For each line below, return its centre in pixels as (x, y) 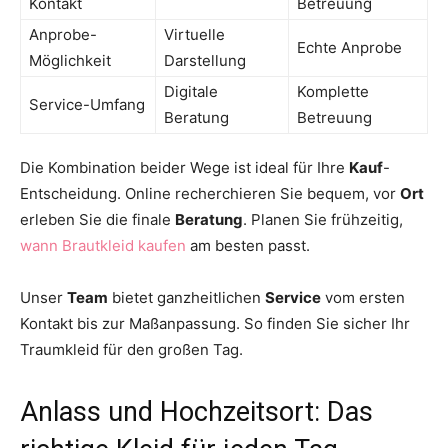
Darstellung (205, 61)
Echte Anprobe (349, 48)
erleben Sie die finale (97, 220)
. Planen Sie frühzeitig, (323, 220)
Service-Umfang (87, 105)
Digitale (191, 92)
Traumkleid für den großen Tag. (131, 350)
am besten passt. (248, 246)
